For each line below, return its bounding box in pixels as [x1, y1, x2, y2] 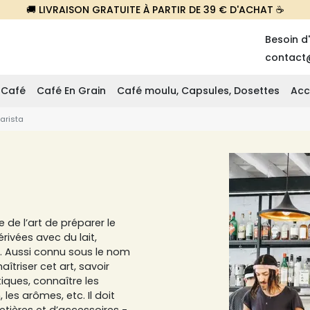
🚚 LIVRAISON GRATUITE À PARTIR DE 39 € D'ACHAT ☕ [26, 3, 284, 17]
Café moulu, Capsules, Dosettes [117, 84, 280, 98]
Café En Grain [37, 84, 106, 98]
